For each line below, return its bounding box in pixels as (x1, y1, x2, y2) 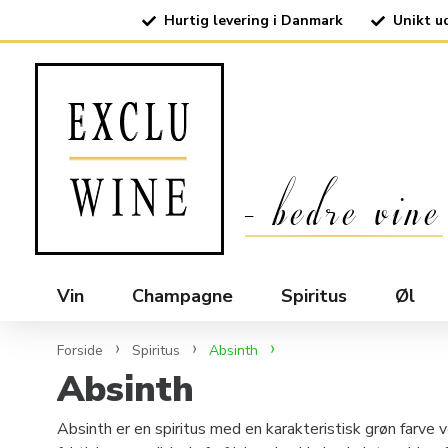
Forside (57, 341, 103, 361)
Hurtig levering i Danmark (163, 11, 343, 30)
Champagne (132, 284, 233, 309)
